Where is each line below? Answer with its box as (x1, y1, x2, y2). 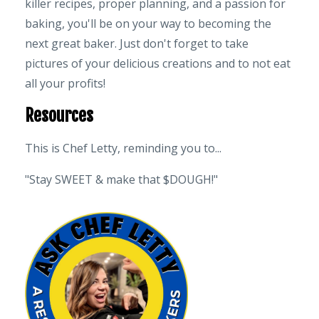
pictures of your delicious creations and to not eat (25, 55, 291, 71)
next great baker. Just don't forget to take (25, 35, 249, 51)
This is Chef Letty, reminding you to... (25, 140, 221, 156)
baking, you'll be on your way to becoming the (25, 15, 271, 31)
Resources (25, 104, 93, 126)
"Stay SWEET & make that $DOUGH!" (25, 171, 218, 187)
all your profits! (25, 75, 105, 91)
